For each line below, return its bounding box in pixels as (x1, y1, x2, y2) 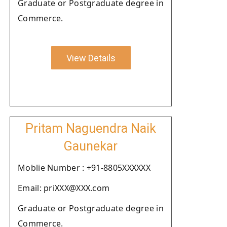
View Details (66, 52, 116, 63)
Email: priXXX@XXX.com (18, 182, 110, 194)
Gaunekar (64, 139, 118, 154)
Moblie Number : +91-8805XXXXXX (18, 162, 150, 173)
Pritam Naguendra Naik (25, 121, 156, 136)
